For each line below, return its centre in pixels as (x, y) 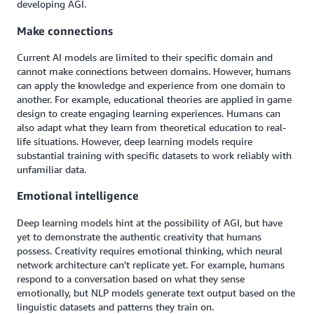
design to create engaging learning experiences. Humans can (149, 113)
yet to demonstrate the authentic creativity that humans (139, 236)
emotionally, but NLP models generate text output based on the (156, 292)
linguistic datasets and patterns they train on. (117, 306)
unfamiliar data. (53, 169)
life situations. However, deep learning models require (135, 141)
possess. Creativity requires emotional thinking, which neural (150, 250)
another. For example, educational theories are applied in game (154, 99)
